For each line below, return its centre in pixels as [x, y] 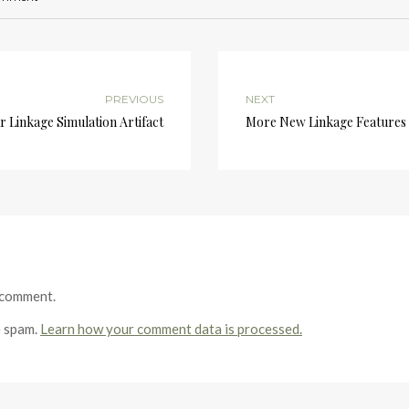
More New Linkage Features [326, 122]
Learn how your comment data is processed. [171, 329]
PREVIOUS [134, 99]
